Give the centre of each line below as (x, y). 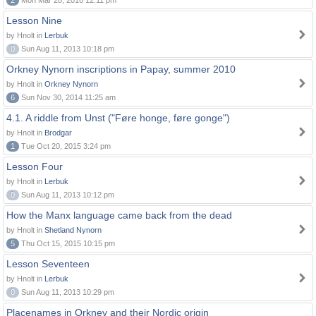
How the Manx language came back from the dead (119, 215)
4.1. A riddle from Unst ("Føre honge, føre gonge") (118, 118)
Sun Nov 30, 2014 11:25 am (67, 97)
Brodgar (58, 133)
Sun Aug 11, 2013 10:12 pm (67, 195)
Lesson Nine (34, 20)
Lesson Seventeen (48, 264)
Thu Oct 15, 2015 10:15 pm (67, 243)
